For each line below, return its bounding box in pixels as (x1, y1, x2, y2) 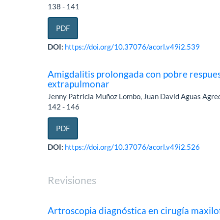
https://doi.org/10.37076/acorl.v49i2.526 (65, 142, 200, 152)
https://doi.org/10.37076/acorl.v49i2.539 (65, 42, 200, 52)
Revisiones (48, 174, 97, 187)
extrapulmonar (48, 78, 110, 90)
